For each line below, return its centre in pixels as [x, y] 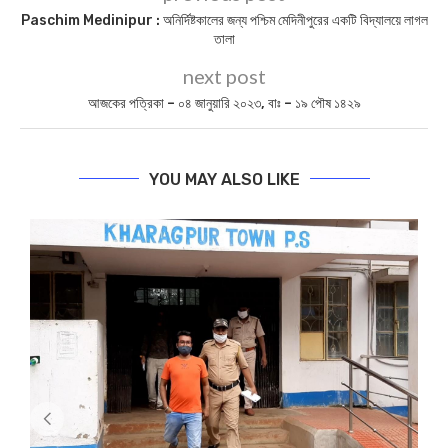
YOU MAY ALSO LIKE [224, 179]
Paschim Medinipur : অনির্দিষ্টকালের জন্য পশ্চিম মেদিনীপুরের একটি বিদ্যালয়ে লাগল [224, 20]
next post [224, 75]
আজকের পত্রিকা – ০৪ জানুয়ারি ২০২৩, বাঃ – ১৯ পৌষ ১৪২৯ [224, 103]
